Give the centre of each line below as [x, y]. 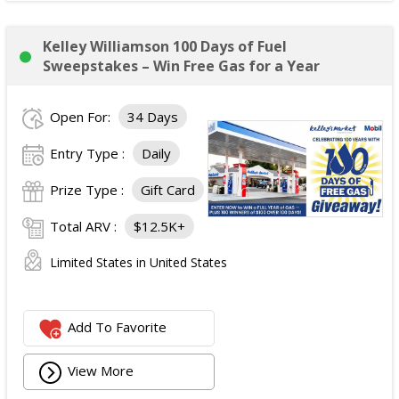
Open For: [82, 117]
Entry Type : [89, 154]
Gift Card [168, 190]
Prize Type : [89, 190]
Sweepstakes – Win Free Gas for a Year [181, 66]
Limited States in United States [138, 263]
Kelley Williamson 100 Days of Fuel [165, 47]
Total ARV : [85, 227]
